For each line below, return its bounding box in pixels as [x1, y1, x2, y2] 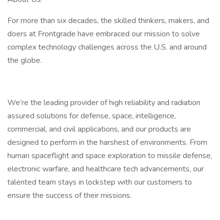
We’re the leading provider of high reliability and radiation [7, 97, 200, 108]
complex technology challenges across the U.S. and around [7, 42, 207, 53]
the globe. [7, 55, 42, 66]
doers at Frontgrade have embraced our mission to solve [7, 28, 200, 39]
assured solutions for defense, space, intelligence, [7, 110, 176, 121]
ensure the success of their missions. [7, 190, 132, 201]
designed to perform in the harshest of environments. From [7, 137, 207, 148]
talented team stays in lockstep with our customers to [7, 177, 192, 188]
